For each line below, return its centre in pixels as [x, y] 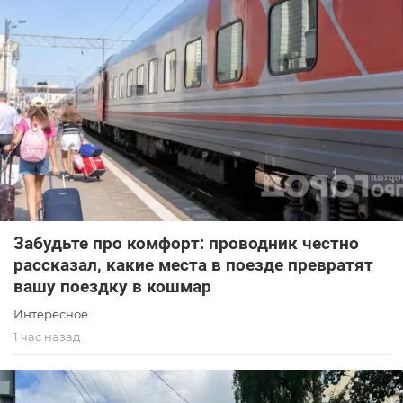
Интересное [51, 313]
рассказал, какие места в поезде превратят [193, 264]
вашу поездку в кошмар [112, 286]
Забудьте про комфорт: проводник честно [186, 243]
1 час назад [47, 336]
